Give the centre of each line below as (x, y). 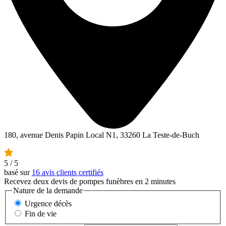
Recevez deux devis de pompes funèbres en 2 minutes (90, 182)
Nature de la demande (48, 191)
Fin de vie (41, 213)
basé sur (18, 173)
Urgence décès (48, 203)
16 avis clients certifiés (68, 173)
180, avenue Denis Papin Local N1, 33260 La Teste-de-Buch (102, 135)
